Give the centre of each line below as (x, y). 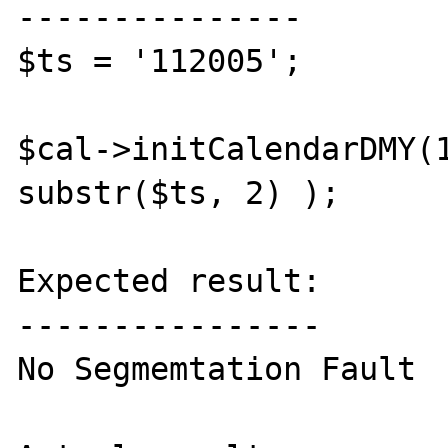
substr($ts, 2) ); (179, 192)
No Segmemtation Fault (217, 368)
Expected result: (169, 280)
